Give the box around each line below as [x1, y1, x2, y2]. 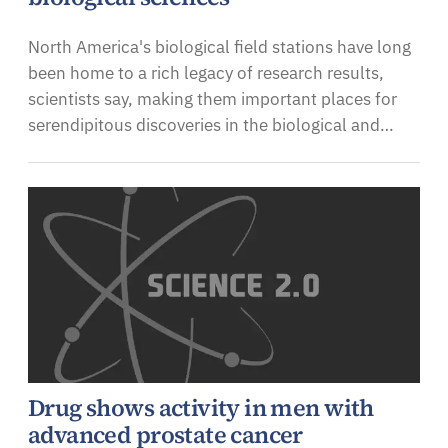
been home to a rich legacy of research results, [28, 62, 384, 85]
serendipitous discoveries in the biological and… [28, 114, 394, 137]
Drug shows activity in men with [28, 392, 374, 425]
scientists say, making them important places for [28, 88, 397, 111]
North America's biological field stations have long [28, 36, 411, 59]
